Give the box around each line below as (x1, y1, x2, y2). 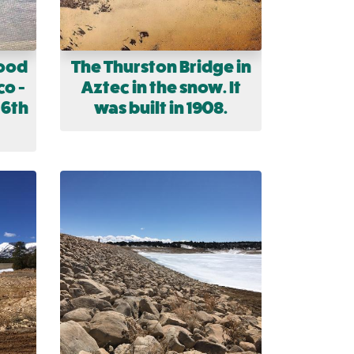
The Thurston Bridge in (70, 57, 251, 77)
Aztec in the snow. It (81, 77, 241, 98)
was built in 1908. (94, 98, 228, 119)
